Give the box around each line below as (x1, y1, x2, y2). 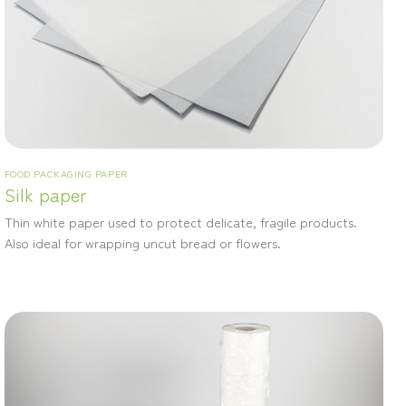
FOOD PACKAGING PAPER (4, 166, 128, 181)
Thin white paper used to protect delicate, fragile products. (4, 212, 357, 232)
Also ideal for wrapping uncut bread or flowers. (4, 233, 281, 253)
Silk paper (4, 181, 87, 208)
